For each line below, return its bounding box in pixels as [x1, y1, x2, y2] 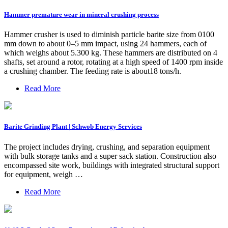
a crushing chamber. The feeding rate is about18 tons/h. [4, 67, 181, 76]
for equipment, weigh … [4, 169, 83, 179]
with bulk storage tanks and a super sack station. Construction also [4, 151, 216, 160]
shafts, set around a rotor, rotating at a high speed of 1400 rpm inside [4, 58, 223, 67]
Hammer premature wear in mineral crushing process [4, 11, 159, 19]
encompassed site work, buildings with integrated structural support [4, 160, 219, 169]
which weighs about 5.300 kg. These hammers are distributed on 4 [4, 48, 217, 58]
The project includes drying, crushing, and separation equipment [4, 142, 210, 151]
